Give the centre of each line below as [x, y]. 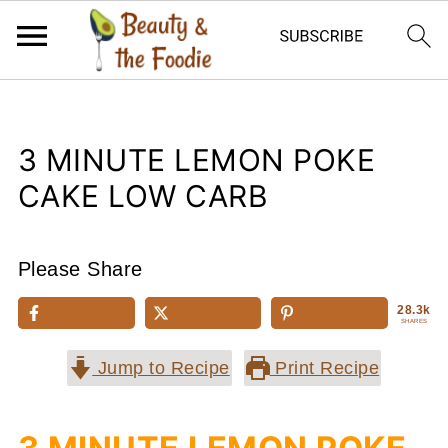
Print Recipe [324, 368]
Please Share [80, 269]
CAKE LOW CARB [143, 196]
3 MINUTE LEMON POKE [196, 160]
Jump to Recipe [161, 368]
